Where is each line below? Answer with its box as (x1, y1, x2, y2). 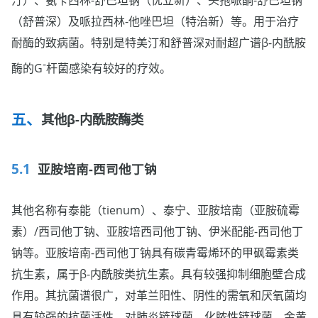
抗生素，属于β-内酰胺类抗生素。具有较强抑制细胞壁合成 (11, 266, 306, 283)
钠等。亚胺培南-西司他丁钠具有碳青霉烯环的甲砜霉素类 (11, 245, 299, 261)
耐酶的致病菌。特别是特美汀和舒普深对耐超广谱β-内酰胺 (11, 34, 306, 50)
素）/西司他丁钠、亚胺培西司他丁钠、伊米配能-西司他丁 (11, 224, 303, 240)
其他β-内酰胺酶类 (41, 109, 143, 128)
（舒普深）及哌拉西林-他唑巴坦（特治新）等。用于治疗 (11, 13, 299, 29)
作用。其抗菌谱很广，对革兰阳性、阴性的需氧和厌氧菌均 (11, 287, 307, 304)
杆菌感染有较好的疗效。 (46, 60, 171, 77)
